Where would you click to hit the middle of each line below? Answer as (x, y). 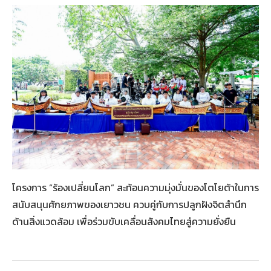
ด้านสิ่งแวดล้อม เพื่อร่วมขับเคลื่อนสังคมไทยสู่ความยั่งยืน (124, 221)
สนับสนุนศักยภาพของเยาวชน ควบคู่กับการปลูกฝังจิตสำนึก (129, 204)
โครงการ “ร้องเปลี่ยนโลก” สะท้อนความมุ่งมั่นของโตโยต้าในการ (135, 187)
